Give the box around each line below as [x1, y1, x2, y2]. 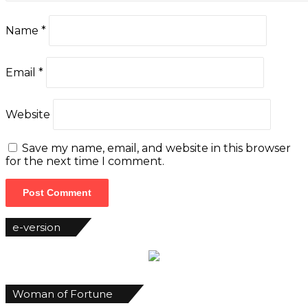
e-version [12, 221, 60, 234]
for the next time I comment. [5, 155, 164, 168]
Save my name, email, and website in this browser [22, 142, 291, 155]
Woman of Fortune [12, 287, 113, 301]
